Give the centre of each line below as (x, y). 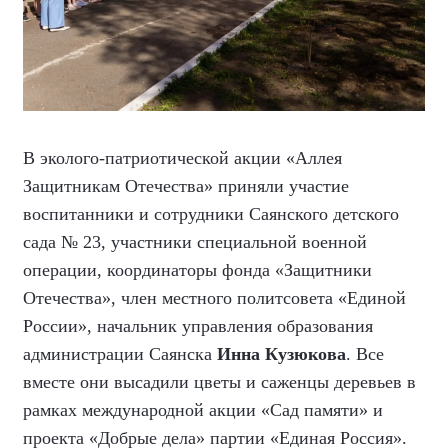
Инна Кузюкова (281, 353)
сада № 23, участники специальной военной (195, 241)
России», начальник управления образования (198, 325)
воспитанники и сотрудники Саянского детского (211, 213)
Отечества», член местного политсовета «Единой (214, 297)
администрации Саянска (120, 353)
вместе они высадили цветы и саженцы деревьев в (219, 381)
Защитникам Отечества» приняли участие (186, 185)
